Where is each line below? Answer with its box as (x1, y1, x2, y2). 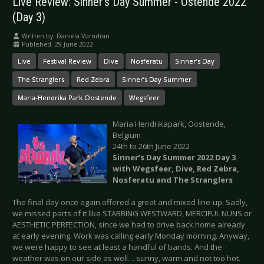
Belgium (113, 130, 141, 141)
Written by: (20, 32, 57, 41)
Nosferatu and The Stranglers (113, 174, 233, 186)
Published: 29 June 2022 (22, 40, 93, 49)
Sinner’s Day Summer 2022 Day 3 (113, 152, 236, 163)
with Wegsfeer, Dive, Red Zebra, (113, 163, 239, 174)
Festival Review (43, 57, 91, 66)
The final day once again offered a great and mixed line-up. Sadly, (12, 197, 247, 208)
